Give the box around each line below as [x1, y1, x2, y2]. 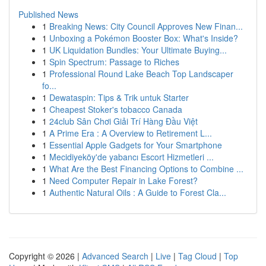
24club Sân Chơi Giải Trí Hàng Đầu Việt [49, 115, 198, 127]
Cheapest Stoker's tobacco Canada [49, 103, 182, 115]
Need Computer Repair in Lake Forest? [49, 175, 198, 186]
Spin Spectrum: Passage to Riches [49, 56, 179, 68]
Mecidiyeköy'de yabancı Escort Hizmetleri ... [49, 151, 214, 163]
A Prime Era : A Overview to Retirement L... [49, 127, 212, 139]
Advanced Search [82, 250, 148, 262]
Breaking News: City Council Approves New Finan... [49, 20, 243, 32]
